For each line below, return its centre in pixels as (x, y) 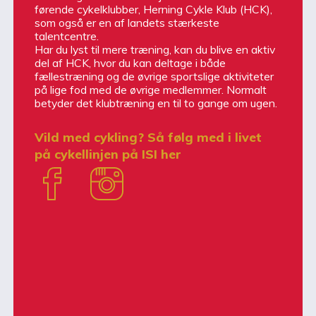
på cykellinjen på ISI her (108, 154)
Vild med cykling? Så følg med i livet (148, 137)
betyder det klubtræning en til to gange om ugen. (156, 103)
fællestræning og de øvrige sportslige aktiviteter (154, 76)
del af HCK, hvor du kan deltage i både (130, 62)
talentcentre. (67, 36)
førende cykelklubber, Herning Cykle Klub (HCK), (154, 9)
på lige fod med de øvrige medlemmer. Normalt (151, 89)
